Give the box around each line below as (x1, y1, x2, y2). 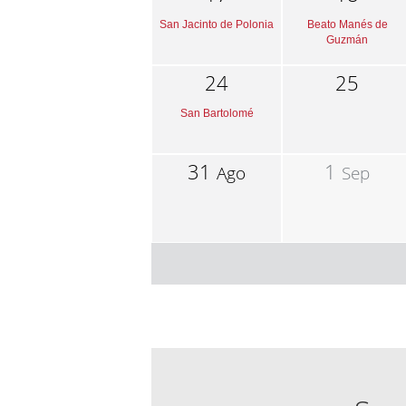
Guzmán (326, 33, 369, 46)
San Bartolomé (179, 106, 254, 120)
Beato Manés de (306, 17, 388, 31)
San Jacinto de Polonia (159, 17, 275, 31)
